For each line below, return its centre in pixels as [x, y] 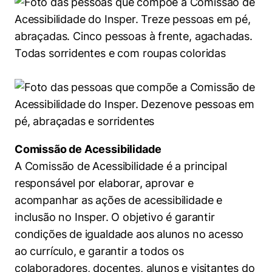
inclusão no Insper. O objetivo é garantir [115, 217]
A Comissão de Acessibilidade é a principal [121, 166]
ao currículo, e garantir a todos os [99, 251]
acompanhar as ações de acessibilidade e [118, 200]
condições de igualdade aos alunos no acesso [129, 234]
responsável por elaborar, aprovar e [104, 183]
